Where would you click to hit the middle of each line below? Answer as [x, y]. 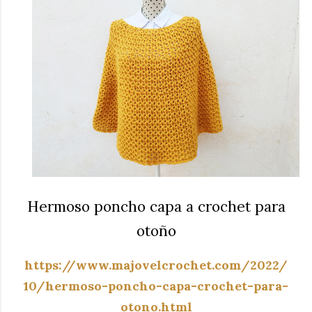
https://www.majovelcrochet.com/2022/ [156, 265]
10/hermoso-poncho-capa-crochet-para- [156, 286]
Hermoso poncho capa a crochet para [156, 206]
